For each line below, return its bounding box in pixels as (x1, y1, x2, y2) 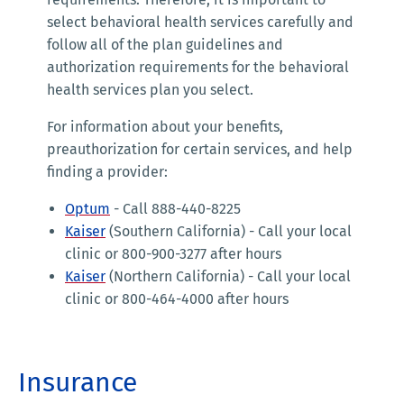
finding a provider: (47, 163, 168, 181)
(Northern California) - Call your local (106, 268, 351, 286)
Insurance (18, 366, 137, 399)
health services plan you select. (47, 81, 253, 99)
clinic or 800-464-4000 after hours (65, 290, 289, 308)
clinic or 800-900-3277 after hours (65, 245, 281, 263)
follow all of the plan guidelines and (47, 36, 283, 54)
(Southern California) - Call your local (106, 223, 352, 241)
